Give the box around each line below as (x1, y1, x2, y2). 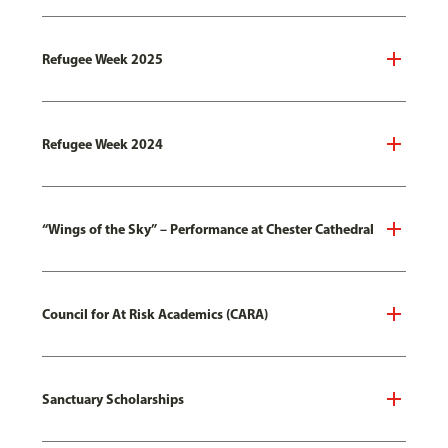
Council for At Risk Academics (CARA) (41, 304, 268, 323)
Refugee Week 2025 (41, 49, 163, 68)
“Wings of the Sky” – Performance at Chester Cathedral (41, 219, 374, 238)
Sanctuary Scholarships (41, 389, 184, 408)
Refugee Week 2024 (41, 134, 163, 153)
